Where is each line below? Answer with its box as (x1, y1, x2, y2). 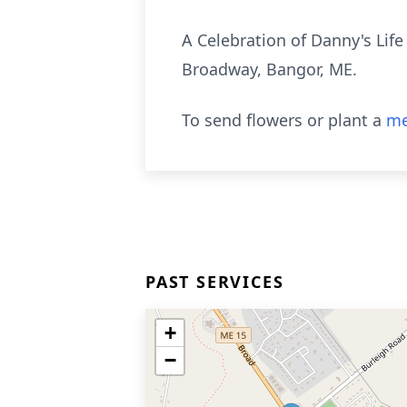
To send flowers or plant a (182, 109, 386, 131)
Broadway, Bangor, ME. (182, 58, 357, 80)
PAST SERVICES (145, 271, 284, 293)
